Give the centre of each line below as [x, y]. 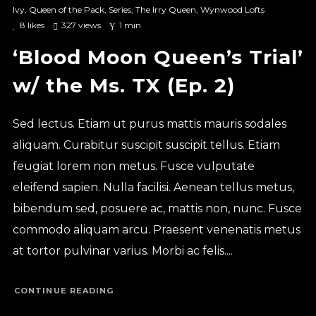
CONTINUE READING [64, 290]
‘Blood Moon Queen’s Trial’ [158, 57]
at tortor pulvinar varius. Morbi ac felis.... [122, 251]
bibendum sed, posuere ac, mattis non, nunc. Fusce [157, 208]
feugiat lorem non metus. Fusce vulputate [133, 166]
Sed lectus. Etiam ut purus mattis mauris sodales [149, 124]
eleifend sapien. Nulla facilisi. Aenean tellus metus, [153, 187]
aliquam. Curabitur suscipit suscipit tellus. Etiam [146, 145]
